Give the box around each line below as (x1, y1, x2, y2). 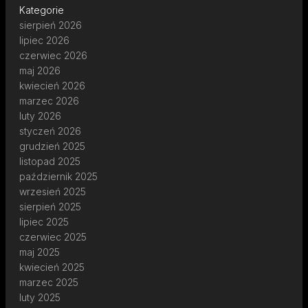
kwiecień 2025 (19, 261, 85, 273)
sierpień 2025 (19, 200, 81, 212)
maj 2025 (19, 245, 60, 258)
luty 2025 (19, 291, 60, 303)
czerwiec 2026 (19, 49, 87, 61)
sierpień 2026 (19, 19, 82, 31)
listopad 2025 (19, 155, 80, 167)
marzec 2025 (19, 276, 78, 288)
